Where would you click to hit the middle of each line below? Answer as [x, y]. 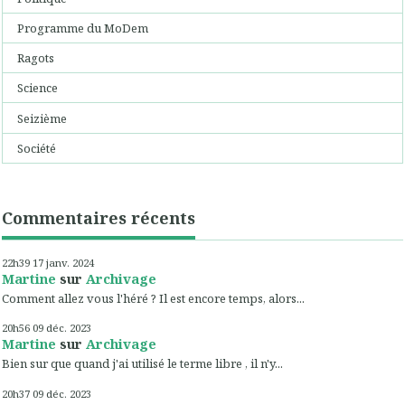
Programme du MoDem [83, 28]
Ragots [36, 58]
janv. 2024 [70, 263]
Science [38, 88]
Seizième [42, 118]
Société [37, 148]
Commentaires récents [99, 217]
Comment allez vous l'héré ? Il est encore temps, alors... [153, 299]
